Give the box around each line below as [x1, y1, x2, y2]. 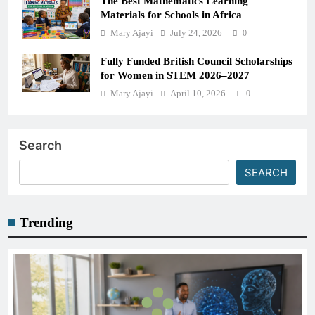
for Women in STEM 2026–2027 [101, 69, 250, 81]
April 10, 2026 [170, 88, 226, 98]
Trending [20, 215, 73, 230]
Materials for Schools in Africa [101, 8, 242, 20]
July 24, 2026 [170, 27, 222, 38]
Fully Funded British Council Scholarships [101, 55, 292, 67]
